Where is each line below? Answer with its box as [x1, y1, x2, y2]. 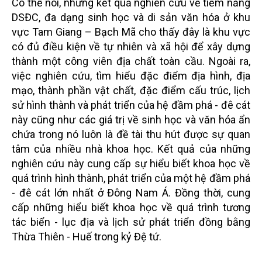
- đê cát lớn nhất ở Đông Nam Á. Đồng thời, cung [12, 187, 250, 199]
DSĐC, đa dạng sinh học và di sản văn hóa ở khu [12, 11, 250, 24]
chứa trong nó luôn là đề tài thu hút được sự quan [12, 128, 250, 141]
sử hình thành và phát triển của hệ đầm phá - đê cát [12, 99, 250, 112]
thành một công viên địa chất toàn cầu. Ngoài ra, [12, 55, 250, 68]
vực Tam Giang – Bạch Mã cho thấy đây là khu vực [12, 26, 250, 39]
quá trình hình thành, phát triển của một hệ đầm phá [12, 172, 250, 185]
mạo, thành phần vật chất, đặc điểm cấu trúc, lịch [12, 84, 250, 97]
